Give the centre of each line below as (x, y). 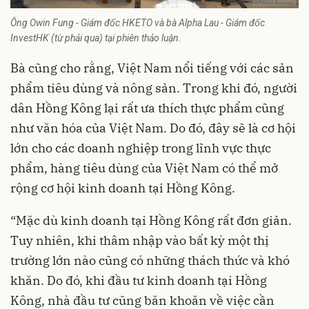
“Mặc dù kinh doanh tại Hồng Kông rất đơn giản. (151, 221)
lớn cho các (44, 148)
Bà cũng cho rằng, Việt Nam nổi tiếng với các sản (152, 68)
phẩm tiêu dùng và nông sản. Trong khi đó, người (154, 88)
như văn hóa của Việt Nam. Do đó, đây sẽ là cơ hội (153, 128)
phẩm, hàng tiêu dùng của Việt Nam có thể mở (144, 168)
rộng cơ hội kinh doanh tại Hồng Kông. (123, 188)
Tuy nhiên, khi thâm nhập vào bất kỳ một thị (140, 241)
